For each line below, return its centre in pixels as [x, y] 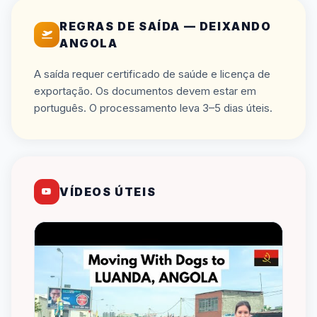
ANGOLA [89, 43]
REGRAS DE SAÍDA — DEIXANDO [166, 26]
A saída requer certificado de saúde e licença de [152, 74]
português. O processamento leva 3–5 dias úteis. [153, 108]
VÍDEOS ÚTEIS [108, 192]
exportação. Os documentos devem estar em [145, 91]
